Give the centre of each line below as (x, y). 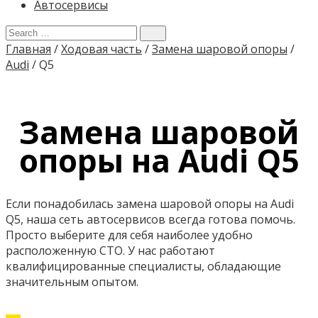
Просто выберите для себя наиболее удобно (129, 235)
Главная (28, 49)
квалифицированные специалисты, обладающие (143, 266)
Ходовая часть (102, 49)
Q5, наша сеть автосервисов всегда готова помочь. (150, 219)
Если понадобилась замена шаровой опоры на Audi (150, 203)
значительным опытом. (72, 281)
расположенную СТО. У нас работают (110, 250)
